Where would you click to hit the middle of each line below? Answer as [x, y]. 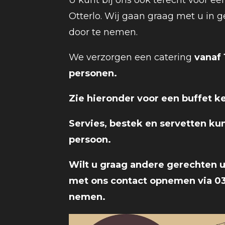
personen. [93, 73]
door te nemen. [103, 32]
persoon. [91, 140]
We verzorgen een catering [132, 57]
